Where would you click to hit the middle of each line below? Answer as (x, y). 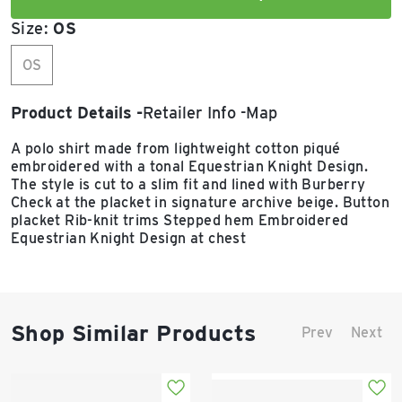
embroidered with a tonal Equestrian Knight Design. (189, 166)
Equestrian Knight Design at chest (129, 238)
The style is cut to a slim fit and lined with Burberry (188, 184)
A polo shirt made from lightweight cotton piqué (176, 149)
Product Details (71, 113)
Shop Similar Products (134, 333)
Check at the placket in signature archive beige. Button (200, 202)
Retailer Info (189, 113)
